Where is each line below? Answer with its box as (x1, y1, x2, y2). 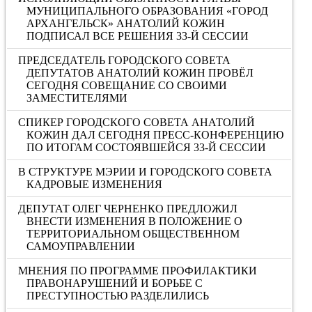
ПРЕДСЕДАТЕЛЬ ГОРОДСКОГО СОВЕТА (18, 54, 231, 66)
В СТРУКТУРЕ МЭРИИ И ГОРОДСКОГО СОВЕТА (18, 166, 273, 178)
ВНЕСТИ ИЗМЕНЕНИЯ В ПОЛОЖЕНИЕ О (26, 215, 242, 227)
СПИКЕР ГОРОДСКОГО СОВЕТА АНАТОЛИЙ (18, 116, 256, 128)
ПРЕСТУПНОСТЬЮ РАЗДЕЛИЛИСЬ (26, 290, 209, 302)
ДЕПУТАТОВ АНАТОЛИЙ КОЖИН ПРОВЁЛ (26, 67, 253, 79)
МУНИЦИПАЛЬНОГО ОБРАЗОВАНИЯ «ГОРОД (26, 5, 268, 17)
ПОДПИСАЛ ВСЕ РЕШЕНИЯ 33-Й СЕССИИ (26, 30, 249, 42)
